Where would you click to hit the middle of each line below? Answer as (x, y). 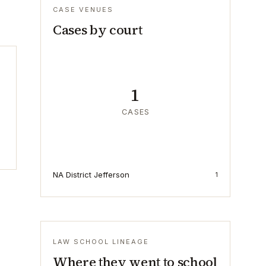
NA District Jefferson (91, 175)
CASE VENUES (83, 9)
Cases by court (98, 30)
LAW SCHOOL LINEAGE (101, 242)
